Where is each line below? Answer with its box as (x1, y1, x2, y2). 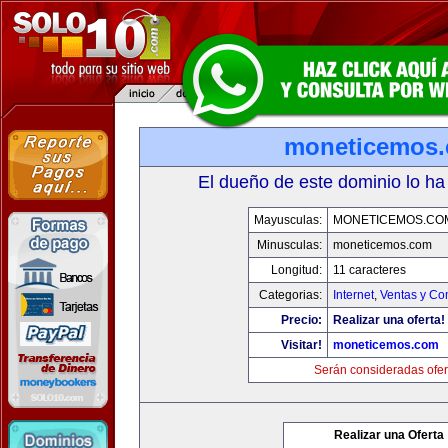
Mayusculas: (254, 213, 322, 227)
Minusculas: (257, 238, 322, 252)
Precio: (281, 313, 322, 327)
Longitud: (271, 263, 322, 277)
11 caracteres (333, 263, 406, 277)
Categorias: (259, 288, 322, 302)
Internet (333, 288, 374, 302)
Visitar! (281, 338, 322, 352)
